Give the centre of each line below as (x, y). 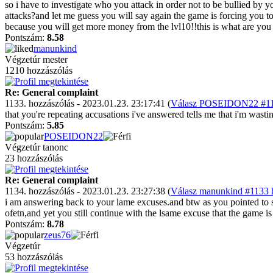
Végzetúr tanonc (37, 147)
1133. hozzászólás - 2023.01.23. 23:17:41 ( (88, 103)
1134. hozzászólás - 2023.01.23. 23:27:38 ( (88, 191)
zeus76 (57, 235)
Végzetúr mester (36, 59)
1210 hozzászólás (39, 70)
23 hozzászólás (34, 158)
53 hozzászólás (34, 257)
